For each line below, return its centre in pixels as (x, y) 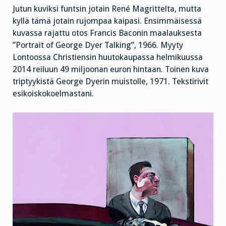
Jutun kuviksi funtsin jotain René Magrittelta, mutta (107, 9)
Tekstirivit (189, 82)
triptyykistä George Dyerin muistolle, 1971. (91, 82)
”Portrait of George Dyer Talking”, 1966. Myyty (98, 45)
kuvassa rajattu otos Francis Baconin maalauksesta (107, 33)
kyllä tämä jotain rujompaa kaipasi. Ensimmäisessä (107, 21)
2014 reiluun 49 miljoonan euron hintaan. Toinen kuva (111, 70)
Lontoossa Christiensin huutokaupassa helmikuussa (108, 58)
